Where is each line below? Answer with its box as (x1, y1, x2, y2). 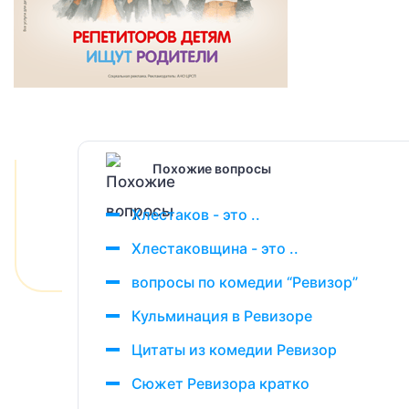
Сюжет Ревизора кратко (131, 374, 309, 393)
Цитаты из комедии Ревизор (131, 341, 337, 359)
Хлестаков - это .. (131, 205, 260, 224)
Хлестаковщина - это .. (131, 239, 299, 257)
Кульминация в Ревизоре (131, 307, 312, 325)
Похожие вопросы (152, 160, 271, 176)
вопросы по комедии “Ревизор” (131, 273, 358, 291)
